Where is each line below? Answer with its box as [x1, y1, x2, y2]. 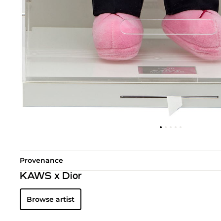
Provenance [20, 156, 63, 165]
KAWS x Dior [20, 172, 82, 182]
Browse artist [27, 195, 74, 204]
